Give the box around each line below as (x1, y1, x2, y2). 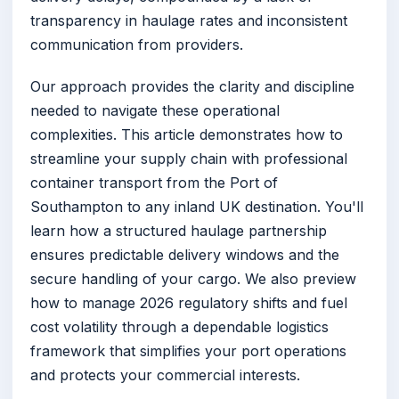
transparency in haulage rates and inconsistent (30, 12, 347, 30)
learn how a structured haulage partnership (30, 222, 327, 240)
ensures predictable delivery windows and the (30, 246, 339, 265)
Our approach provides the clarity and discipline (30, 77, 354, 96)
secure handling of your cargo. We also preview (30, 270, 356, 289)
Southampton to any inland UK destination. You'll (30, 198, 363, 216)
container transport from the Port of (30, 174, 278, 192)
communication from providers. (30, 36, 243, 54)
